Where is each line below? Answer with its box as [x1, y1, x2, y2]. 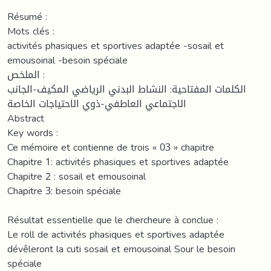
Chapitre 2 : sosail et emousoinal [7, 166, 146, 186]
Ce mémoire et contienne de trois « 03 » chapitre [7, 137, 214, 157]
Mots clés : [7, 21, 54, 41]
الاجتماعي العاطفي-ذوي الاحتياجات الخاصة [7, 94, 186, 113]
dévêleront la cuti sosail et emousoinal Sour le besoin [7, 239, 235, 258]
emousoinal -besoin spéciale [7, 50, 128, 70]
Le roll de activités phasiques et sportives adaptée [7, 224, 224, 244]
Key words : [7, 123, 58, 142]
